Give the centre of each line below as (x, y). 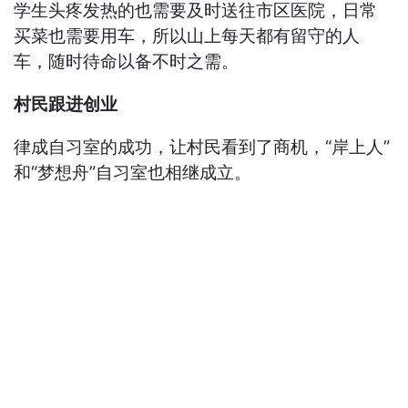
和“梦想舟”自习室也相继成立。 (133, 173)
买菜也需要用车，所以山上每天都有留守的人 (187, 36)
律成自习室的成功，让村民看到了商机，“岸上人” (202, 148)
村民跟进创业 (66, 105)
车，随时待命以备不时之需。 (127, 62)
